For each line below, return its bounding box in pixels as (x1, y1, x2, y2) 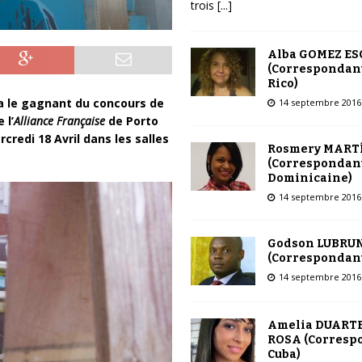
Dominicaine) (267, 170, 352, 185)
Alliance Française (13, 113, 105, 129)
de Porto (104, 113, 158, 129)
